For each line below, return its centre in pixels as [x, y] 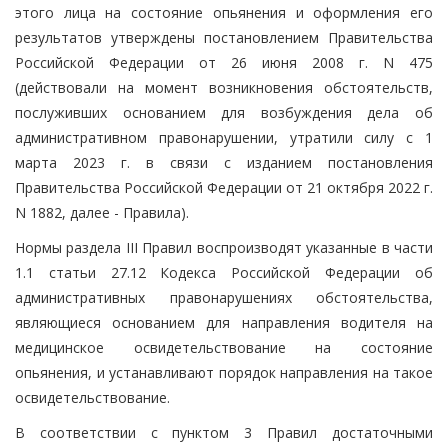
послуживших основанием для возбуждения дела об [224, 112]
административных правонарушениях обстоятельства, [224, 297]
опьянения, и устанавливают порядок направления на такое [224, 372]
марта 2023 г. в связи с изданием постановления [224, 162]
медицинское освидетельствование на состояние [224, 347]
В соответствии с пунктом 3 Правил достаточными [224, 432]
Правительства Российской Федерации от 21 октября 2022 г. [224, 187]
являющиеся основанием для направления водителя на [224, 322]
